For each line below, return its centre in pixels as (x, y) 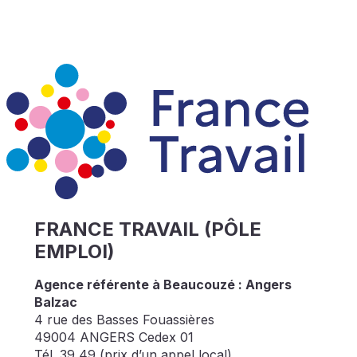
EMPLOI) (74, 252)
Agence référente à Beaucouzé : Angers (163, 285)
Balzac (55, 302)
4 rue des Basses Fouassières (124, 320)
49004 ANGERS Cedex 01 (114, 337)
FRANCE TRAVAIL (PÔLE (147, 229)
